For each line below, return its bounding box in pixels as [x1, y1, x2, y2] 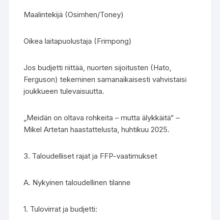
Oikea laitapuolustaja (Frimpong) [24, 36, 132, 46]
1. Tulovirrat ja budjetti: [24, 204, 98, 214]
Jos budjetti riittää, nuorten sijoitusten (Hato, [24, 63, 172, 72]
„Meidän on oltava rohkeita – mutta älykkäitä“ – [24, 113, 180, 122]
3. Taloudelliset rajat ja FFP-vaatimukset [24, 151, 158, 161]
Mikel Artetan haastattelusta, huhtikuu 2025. [24, 125, 170, 134]
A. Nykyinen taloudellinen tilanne [24, 178, 131, 187]
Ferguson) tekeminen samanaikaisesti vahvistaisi [24, 75, 187, 84]
